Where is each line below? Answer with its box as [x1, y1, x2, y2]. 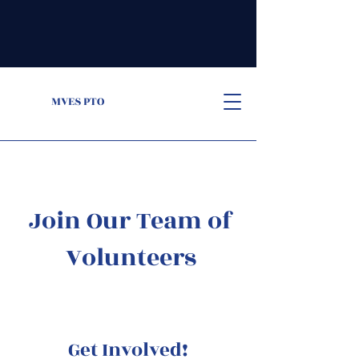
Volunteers [65, 240, 196, 276]
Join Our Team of [28, 203, 233, 240]
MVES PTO [51, 93, 104, 110]
